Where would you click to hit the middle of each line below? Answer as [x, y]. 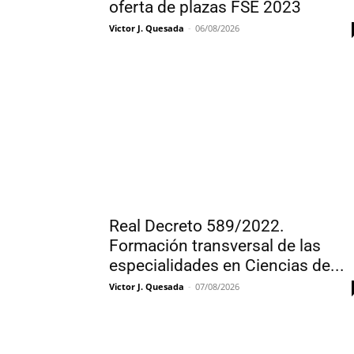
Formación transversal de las [215, 246]
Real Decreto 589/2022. [197, 226]
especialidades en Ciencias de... [227, 265]
